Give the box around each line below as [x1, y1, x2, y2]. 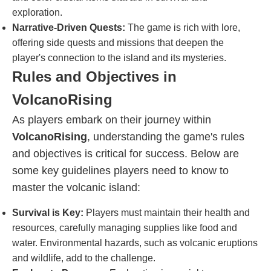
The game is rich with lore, [125, 22, 240, 33]
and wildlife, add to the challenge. [12, 253, 155, 263]
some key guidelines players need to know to [12, 165, 229, 177]
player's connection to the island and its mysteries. [12, 53, 226, 63]
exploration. [12, 7, 62, 18]
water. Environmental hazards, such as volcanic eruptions [12, 238, 258, 248]
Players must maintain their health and [83, 207, 250, 218]
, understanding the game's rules [87, 131, 244, 143]
